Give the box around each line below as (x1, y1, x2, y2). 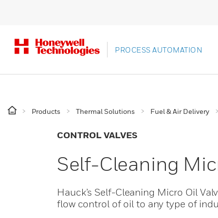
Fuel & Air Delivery (150, 107, 209, 115)
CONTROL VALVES (57, 130, 137, 140)
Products (32, 107, 60, 115)
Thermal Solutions (76, 107, 135, 115)
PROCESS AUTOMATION (115, 45, 202, 54)
